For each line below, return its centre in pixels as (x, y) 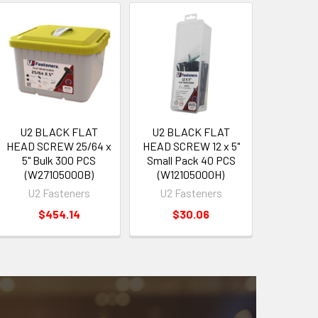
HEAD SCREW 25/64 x (59, 146)
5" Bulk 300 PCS (59, 160)
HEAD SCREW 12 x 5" (191, 146)
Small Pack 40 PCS (191, 160)
